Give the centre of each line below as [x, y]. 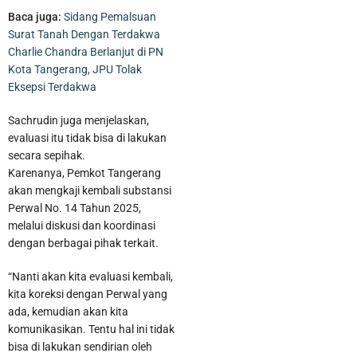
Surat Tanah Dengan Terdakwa [84, 35]
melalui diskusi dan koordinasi [82, 226]
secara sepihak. [47, 156]
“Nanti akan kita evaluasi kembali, [90, 277]
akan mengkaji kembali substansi [90, 191]
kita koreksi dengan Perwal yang [88, 294]
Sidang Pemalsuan [110, 17]
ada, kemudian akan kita [68, 312]
